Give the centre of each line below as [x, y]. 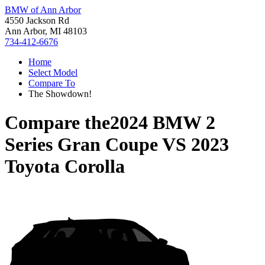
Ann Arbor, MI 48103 [46, 31]
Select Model [53, 72]
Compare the [57, 123]
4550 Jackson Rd [37, 20]
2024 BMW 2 [163, 123]
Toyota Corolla [65, 167]
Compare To [52, 83]
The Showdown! [60, 94]
